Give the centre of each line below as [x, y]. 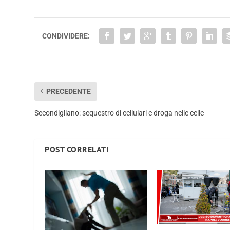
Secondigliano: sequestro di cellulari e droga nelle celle [119, 113]
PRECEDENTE [69, 91]
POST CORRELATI [77, 149]
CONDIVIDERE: [66, 36]
